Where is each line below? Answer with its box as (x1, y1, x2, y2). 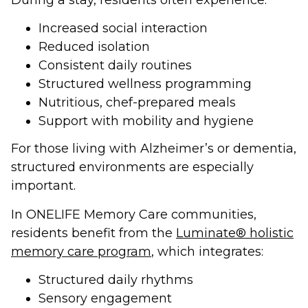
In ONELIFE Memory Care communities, (11, 206, 256, 222)
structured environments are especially (11, 159, 254, 175)
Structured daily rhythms (38, 272, 193, 288)
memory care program (11, 243, 151, 259)
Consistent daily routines (38, 57, 192, 73)
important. (11, 178, 76, 194)
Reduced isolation (38, 38, 150, 54)
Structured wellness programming (38, 76, 252, 91)
